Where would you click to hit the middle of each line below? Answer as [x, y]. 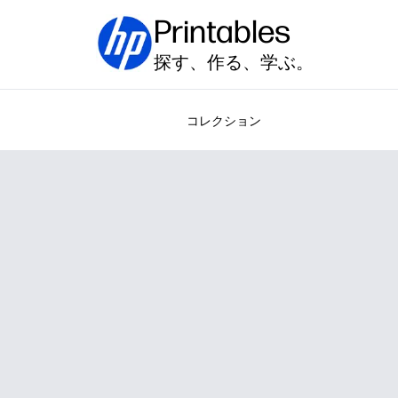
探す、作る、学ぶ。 [234, 62]
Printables [222, 32]
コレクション [223, 121]
